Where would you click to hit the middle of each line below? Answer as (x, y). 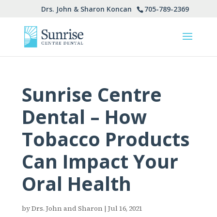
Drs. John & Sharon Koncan (87, 9)
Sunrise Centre (92, 94)
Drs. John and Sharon (67, 208)
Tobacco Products (105, 139)
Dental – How (84, 116)
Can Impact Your (100, 161)
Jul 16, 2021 (125, 208)
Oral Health (76, 183)
